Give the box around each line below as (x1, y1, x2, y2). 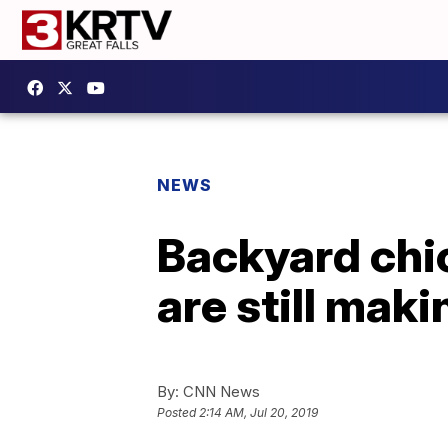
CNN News (179, 382, 260, 401)
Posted (157, 405, 199, 421)
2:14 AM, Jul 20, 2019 (199, 405, 318, 421)
